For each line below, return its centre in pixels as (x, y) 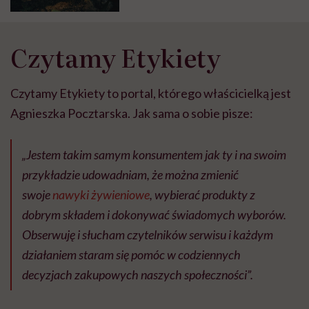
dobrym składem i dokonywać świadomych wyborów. (154, 214)
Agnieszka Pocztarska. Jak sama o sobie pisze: (132, 113)
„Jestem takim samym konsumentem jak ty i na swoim (154, 154)
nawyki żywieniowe (101, 194)
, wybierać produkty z (202, 194)
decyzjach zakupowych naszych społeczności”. (138, 274)
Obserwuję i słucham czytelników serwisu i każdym (148, 234)
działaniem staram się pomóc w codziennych (131, 254)
